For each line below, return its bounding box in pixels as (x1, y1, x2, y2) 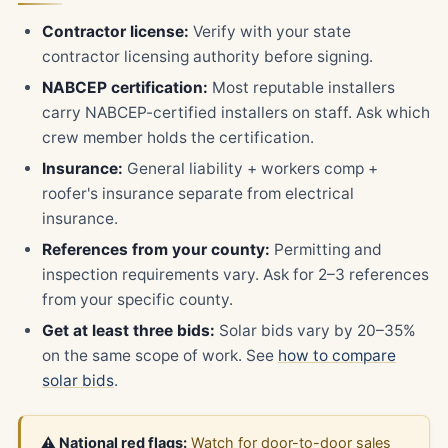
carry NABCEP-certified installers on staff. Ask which (42, 103, 430, 122)
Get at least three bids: (42, 321, 215, 340)
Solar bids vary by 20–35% (215, 321, 416, 340)
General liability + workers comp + (123, 159, 378, 178)
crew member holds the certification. (42, 128, 314, 147)
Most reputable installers (208, 78, 395, 97)
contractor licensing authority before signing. (42, 47, 373, 66)
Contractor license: (42, 22, 189, 41)
